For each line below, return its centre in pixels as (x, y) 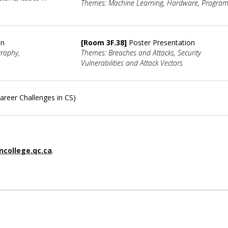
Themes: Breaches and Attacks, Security (141, 52)
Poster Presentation (162, 42)
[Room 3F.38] (105, 42)
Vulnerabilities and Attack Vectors (132, 63)
